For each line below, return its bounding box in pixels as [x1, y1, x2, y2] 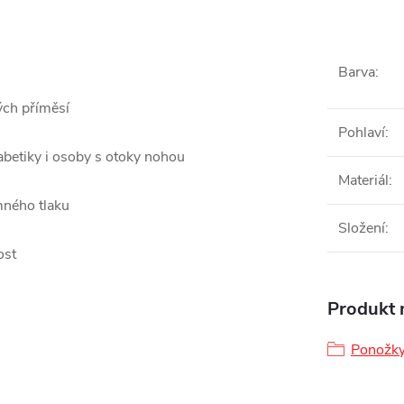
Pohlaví [338, 123, 385, 143]
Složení [338, 218, 385, 239]
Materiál [338, 170, 389, 191]
